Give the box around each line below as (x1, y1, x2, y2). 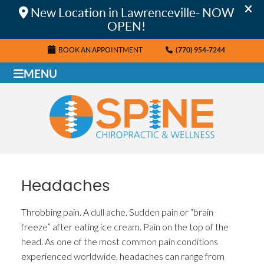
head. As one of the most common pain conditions (21, 236, 219, 247)
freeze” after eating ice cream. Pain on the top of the (21, 221, 229, 233)
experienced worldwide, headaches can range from (21, 250, 225, 262)
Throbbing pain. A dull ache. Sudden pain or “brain (21, 206, 214, 218)
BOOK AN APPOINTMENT (58, 46, 143, 54)
